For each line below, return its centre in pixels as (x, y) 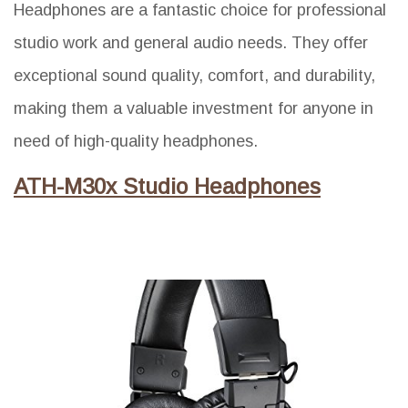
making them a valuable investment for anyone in (194, 108)
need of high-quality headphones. (136, 141)
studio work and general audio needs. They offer (191, 42)
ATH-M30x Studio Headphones (167, 186)
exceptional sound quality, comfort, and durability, (194, 75)
